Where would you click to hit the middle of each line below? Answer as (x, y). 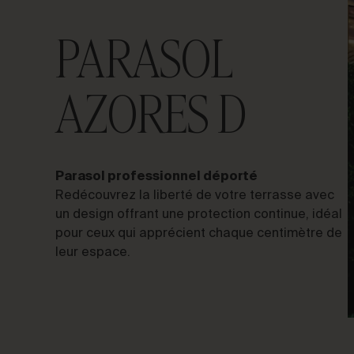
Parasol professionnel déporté (156, 177)
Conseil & (118, 178)
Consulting (123, 205)
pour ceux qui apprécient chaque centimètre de (199, 234)
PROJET (98, 114)
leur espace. (93, 253)
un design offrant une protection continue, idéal (199, 215)
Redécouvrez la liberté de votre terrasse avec (195, 196)
